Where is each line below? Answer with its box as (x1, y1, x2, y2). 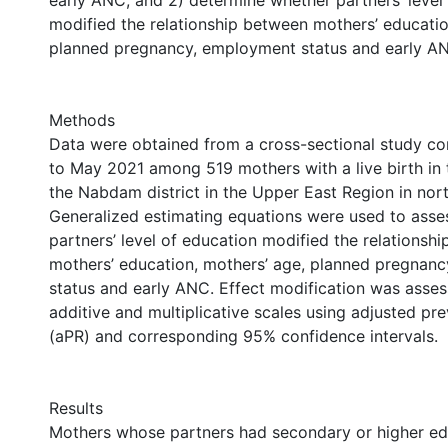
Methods (49, 110, 115, 130)
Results (49, 398, 103, 418)
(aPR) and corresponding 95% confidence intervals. (49, 326, 438, 346)
